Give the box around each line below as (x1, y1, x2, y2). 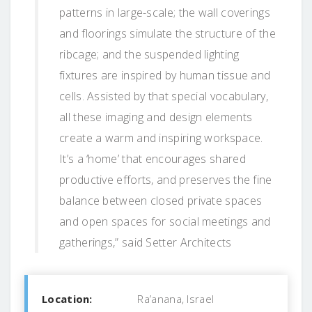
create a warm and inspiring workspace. (59, 130, 263, 146)
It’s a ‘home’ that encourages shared (59, 150, 246, 166)
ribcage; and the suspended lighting (59, 46, 240, 62)
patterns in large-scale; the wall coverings (59, 4, 270, 20)
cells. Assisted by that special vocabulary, (59, 88, 268, 104)
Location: (42, 291, 93, 306)
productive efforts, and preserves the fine (59, 171, 272, 187)
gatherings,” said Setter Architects (59, 234, 232, 250)
